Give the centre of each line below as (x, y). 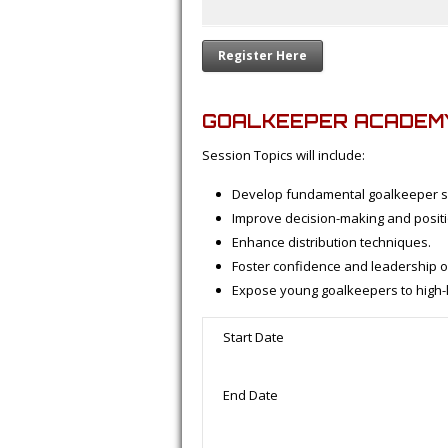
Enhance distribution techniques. (331, 242)
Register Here (262, 55)
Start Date (253, 337)
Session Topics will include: (283, 155)
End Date (250, 395)
